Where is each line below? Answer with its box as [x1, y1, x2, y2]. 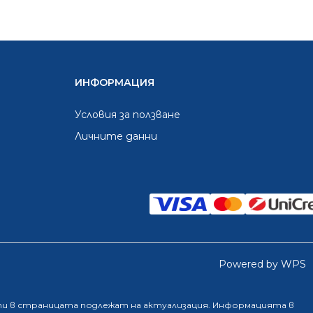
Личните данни [75, 130, 157, 143]
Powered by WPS [219, 258, 306, 270]
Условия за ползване [75, 108, 180, 121]
